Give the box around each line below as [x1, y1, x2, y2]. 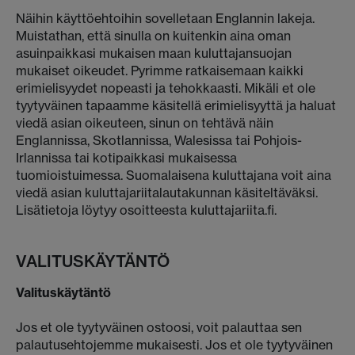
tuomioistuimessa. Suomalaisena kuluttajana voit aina [16, 167, 331, 183]
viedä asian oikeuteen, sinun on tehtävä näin [16, 115, 273, 131]
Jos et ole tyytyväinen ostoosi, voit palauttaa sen [16, 319, 302, 335]
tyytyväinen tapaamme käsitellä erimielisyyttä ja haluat [16, 97, 336, 113]
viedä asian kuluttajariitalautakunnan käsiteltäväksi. [16, 185, 318, 200]
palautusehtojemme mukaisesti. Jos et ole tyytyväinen [16, 337, 333, 353]
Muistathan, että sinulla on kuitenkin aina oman [16, 28, 291, 44]
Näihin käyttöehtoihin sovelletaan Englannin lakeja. [16, 10, 315, 26]
